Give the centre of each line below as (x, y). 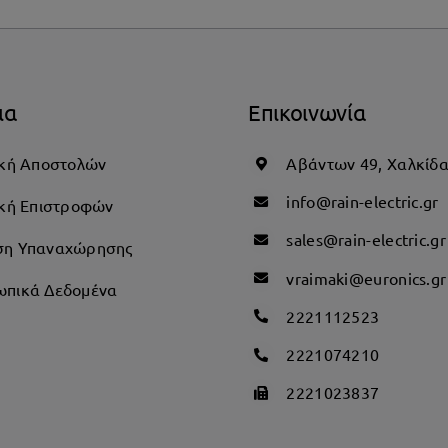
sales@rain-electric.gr (366, 239)
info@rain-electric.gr (362, 201)
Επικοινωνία (306, 111)
